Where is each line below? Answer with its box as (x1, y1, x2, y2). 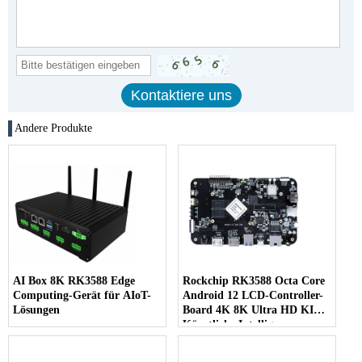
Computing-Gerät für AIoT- (13, 288, 151, 301)
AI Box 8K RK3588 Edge (13, 274, 135, 287)
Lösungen (13, 303, 60, 316)
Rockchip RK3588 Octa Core (183, 274, 326, 287)
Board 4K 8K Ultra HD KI (183, 303, 314, 316)
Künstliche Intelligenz (183, 318, 290, 330)
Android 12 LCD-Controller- (183, 288, 324, 301)
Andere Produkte (15, 121, 92, 134)
